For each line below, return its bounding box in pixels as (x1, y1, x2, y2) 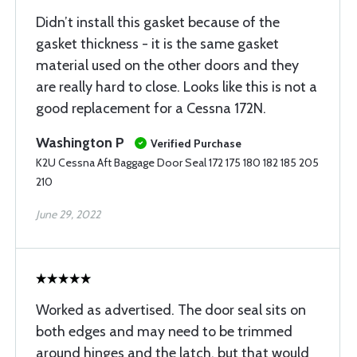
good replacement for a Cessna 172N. (36, 100, 266, 117)
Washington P (36, 134, 124, 151)
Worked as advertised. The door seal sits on (36, 301, 306, 319)
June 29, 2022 (36, 207, 100, 222)
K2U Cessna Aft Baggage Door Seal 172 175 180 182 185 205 (36, 155, 319, 170)
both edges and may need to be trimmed (36, 323, 292, 340)
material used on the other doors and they (36, 57, 299, 74)
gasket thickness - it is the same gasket (36, 35, 279, 53)
